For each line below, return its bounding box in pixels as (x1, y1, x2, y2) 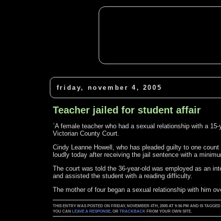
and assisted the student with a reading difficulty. (53, 172, 193, 180)
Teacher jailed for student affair (53, 105, 201, 116)
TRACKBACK (119, 209, 146, 214)
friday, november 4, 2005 (56, 84, 162, 92)
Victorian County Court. (53, 130, 120, 138)
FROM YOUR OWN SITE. (146, 209, 192, 214)
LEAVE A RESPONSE (72, 209, 111, 214)
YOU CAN (53, 209, 73, 214)
